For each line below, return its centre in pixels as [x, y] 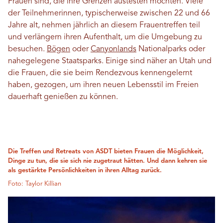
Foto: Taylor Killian [35, 184]
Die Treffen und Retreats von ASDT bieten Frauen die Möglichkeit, [106, 151]
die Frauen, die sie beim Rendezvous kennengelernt [100, 73]
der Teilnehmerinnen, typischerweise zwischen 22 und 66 [109, 13]
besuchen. [27, 49]
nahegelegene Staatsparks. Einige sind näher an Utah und [110, 61]
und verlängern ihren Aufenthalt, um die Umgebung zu [105, 37]
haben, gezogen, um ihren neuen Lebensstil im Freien [103, 85]
